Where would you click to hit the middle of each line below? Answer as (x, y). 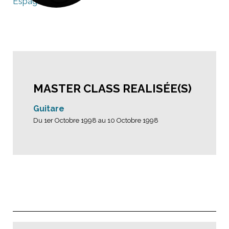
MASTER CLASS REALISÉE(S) (112, 88)
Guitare (49, 109)
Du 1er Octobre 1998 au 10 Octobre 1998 (96, 120)
